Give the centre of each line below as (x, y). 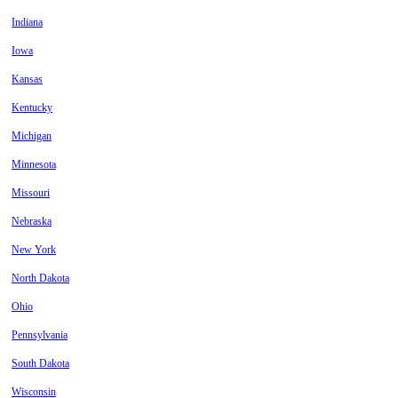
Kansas (27, 80)
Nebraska (32, 222)
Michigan (32, 136)
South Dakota (40, 364)
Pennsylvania (40, 335)
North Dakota (40, 279)
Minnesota (34, 165)
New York (34, 250)
